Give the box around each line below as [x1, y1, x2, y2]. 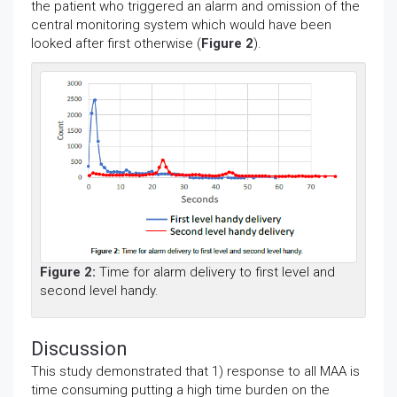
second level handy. [40, 282, 159, 299]
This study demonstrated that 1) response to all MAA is [31, 362, 360, 379]
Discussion [31, 337, 128, 360]
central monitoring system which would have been [31, 16, 331, 33]
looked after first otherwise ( [31, 35, 201, 51]
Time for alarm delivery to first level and [96, 263, 335, 280]
